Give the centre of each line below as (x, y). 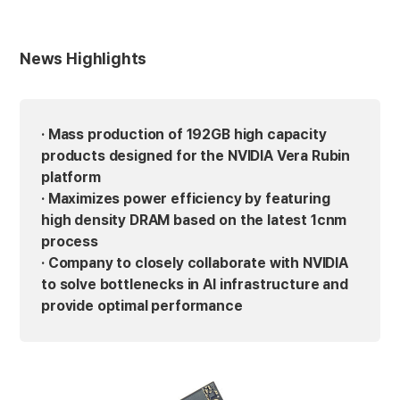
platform (71, 177)
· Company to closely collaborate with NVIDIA (195, 263)
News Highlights (83, 58)
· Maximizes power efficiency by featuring (186, 199)
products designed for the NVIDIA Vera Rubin (196, 156)
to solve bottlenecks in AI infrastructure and (195, 284)
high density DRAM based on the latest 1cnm (194, 220)
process (70, 242)
